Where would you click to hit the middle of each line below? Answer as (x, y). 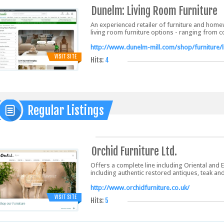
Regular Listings (66, 110)
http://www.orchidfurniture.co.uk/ (140, 188)
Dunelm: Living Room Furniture (154, 11)
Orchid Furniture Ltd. (134, 151)
